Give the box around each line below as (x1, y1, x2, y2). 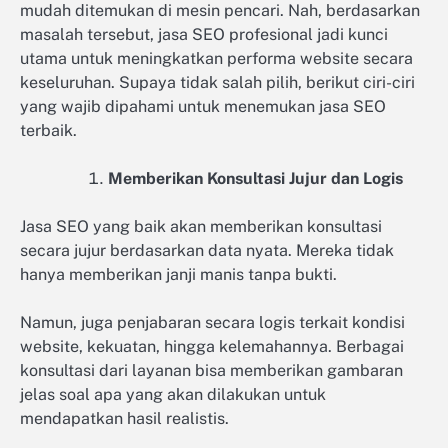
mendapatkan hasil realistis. (20, 409, 233, 429)
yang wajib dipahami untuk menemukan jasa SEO (20, 97, 386, 117)
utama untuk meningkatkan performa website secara (20, 49, 413, 69)
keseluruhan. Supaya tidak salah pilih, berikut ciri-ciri (20, 73, 415, 93)
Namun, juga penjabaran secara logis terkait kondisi (20, 313, 405, 333)
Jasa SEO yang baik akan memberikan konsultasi (20, 217, 382, 237)
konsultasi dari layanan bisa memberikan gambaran (20, 361, 403, 381)
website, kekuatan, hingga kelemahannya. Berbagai (20, 337, 404, 357)
